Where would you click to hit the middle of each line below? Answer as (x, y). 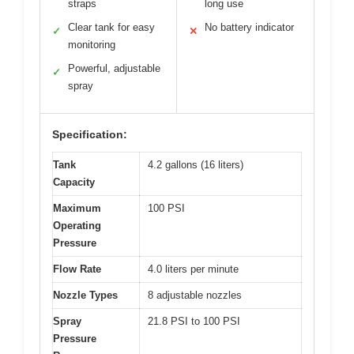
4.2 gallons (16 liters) (196, 165)
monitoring (92, 45)
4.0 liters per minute (193, 269)
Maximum (77, 209)
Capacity (74, 183)
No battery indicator (249, 28)
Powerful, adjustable (114, 69)
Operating (77, 226)
